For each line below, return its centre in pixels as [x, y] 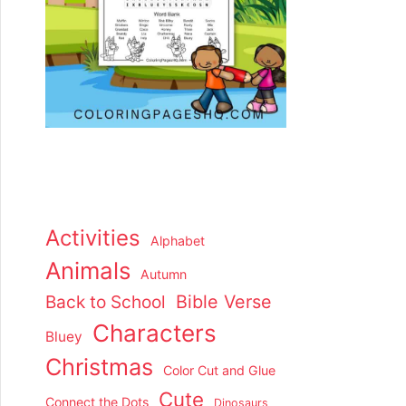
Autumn [164, 275]
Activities [93, 238]
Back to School [106, 302]
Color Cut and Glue [219, 371]
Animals [88, 271]
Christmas [99, 367]
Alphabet [178, 241]
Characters [155, 333]
